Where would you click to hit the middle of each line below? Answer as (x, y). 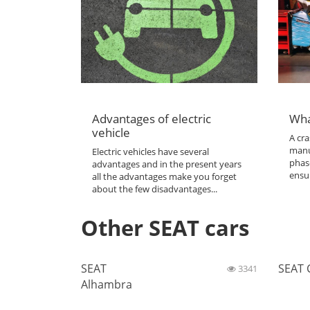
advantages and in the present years (167, 164)
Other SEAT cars (165, 227)
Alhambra (107, 285)
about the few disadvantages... (155, 189)
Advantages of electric (152, 118)
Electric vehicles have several (151, 151)
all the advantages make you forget (165, 176)
